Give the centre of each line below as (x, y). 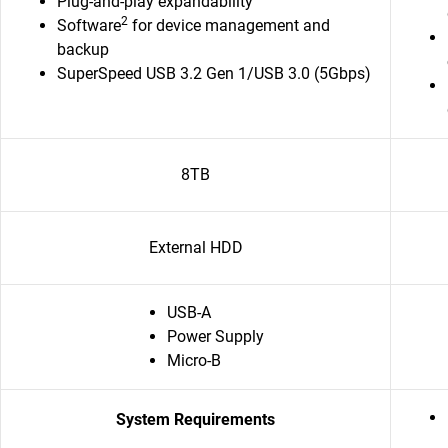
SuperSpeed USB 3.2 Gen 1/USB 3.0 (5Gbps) (214, 73)
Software (89, 25)
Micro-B (194, 360)
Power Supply (215, 336)
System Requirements (195, 419)
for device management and (229, 25)
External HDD (195, 247)
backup (83, 49)
